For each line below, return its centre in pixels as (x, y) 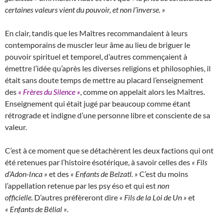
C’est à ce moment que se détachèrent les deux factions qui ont (109, 150)
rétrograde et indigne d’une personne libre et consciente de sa (108, 115)
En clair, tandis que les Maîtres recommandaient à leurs (96, 33)
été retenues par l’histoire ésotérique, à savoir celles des (98, 162)
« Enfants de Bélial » (36, 209)
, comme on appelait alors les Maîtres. (142, 91)
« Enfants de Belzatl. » (105, 174)
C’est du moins (164, 174)
